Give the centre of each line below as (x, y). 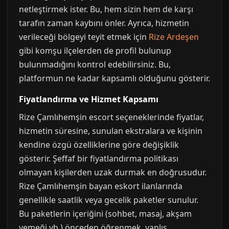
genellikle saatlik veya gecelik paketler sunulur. (109, 200)
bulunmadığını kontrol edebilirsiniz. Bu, (95, 64)
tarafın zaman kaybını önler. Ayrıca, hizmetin (104, 23)
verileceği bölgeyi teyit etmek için (84, 37)
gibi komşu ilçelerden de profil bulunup (95, 51)
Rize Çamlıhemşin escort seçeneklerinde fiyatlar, (111, 117)
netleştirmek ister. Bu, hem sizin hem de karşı (106, 9)
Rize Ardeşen (174, 37)
